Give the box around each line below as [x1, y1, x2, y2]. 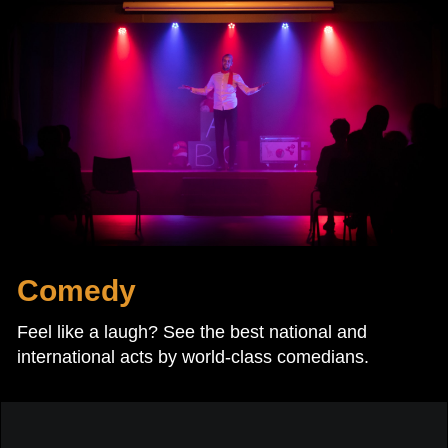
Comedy [17, 274, 136, 308]
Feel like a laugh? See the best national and [17, 322, 367, 343]
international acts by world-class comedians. [17, 347, 369, 368]
